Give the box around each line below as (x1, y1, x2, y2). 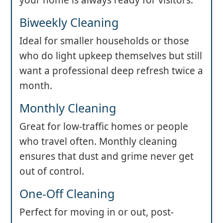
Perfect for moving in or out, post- (19, 205, 174, 219)
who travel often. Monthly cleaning (19, 134, 177, 148)
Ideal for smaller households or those (19, 34, 189, 47)
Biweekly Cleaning (19, 14, 118, 30)
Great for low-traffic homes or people (19, 119, 188, 133)
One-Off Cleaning (19, 185, 114, 202)
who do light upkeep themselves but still (19, 49, 202, 62)
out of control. (19, 164, 84, 178)
